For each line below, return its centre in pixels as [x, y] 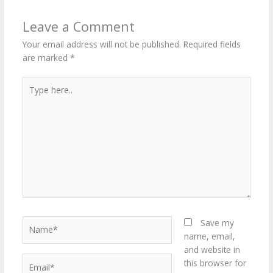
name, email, [210, 236]
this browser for [215, 263]
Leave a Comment [78, 26]
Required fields [212, 44]
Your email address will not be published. [101, 44]
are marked [46, 57]
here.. [32, 96]
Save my [218, 223]
